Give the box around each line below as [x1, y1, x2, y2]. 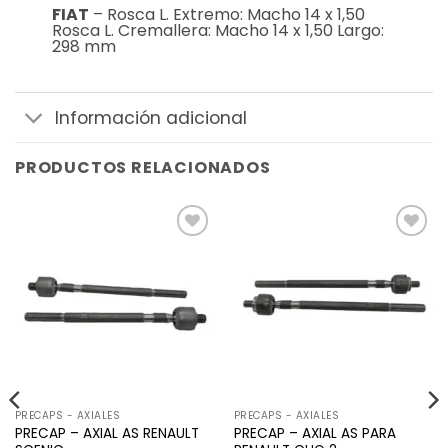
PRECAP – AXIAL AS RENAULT [14, 423, 199, 443]
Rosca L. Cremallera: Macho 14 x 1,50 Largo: [51, 19, 384, 43]
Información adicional [55, 105, 248, 130]
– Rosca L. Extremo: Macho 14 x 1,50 [88, 3, 365, 27]
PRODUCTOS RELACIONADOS [15, 156, 271, 180]
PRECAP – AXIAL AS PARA [233, 423, 396, 443]
